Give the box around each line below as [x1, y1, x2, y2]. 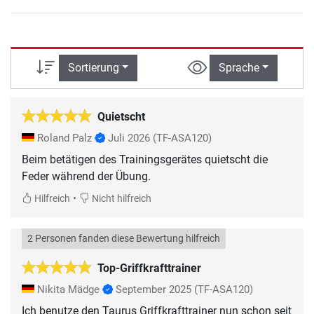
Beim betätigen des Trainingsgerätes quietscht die [22, 152, 268, 166]
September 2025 [116, 282, 191, 296]
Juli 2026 [108, 131, 150, 144]
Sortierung [67, 61, 119, 75]
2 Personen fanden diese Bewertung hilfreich [27, 232, 220, 245]
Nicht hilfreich [90, 192, 151, 205]
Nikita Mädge [34, 282, 102, 296]
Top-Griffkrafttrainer [97, 261, 201, 275]
